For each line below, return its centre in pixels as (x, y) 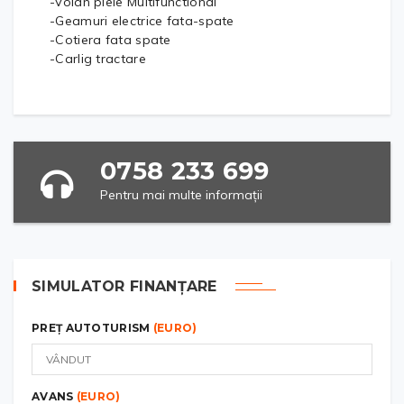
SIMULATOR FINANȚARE (124, 286)
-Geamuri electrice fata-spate (142, 20)
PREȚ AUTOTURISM (92, 327)
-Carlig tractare (98, 58)
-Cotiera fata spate (110, 39)
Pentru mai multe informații (181, 194)
